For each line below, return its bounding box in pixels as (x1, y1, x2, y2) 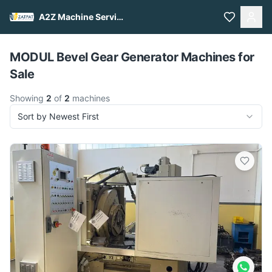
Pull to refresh (115, 29, 169, 39)
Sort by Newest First (18, 111, 99, 121)
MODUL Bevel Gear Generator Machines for (10, 50, 254, 64)
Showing (10, 93, 46, 103)
